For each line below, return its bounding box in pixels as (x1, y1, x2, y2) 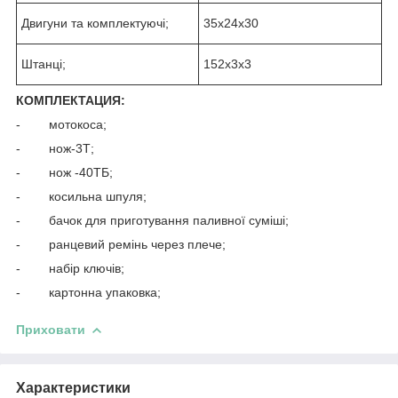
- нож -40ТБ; (16, 164, 113, 179)
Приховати (16, 322, 85, 337)
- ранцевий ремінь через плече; (16, 236, 226, 251)
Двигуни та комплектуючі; (21, 15, 169, 30)
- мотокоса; (16, 116, 107, 131)
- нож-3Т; (16, 140, 94, 155)
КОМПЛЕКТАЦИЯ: (16, 92, 125, 107)
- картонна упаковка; (16, 284, 161, 299)
